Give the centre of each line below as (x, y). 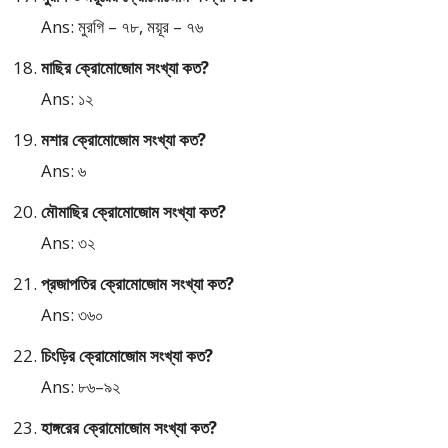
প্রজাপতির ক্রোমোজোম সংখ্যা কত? (137, 284)
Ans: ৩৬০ (72, 315)
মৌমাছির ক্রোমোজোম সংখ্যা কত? (133, 212)
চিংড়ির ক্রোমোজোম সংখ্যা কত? (127, 356)
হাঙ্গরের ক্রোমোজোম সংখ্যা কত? (129, 428)
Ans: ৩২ (68, 243)
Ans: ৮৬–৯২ (80, 387)
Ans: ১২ (67, 99)
